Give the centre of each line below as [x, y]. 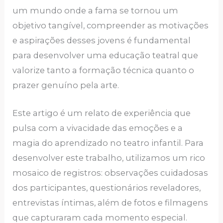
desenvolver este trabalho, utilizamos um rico [109, 158]
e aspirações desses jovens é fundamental [102, 40]
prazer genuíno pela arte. [66, 85]
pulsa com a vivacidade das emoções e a [98, 128]
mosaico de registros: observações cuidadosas [111, 173]
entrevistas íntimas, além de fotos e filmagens [111, 203]
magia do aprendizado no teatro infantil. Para [108, 143]
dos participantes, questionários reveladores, [107, 188]
